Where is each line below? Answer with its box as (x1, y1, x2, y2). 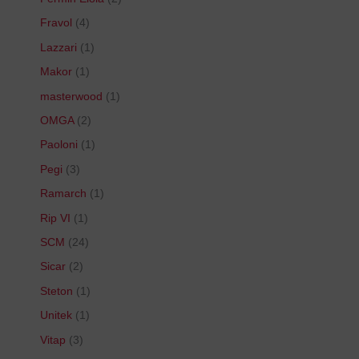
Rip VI (40, 212, 71, 224)
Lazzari (40, 41, 77, 54)
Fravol (40, 17, 72, 30)
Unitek (40, 309, 72, 322)
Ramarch (40, 188, 87, 200)
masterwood (40, 90, 103, 103)
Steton (40, 284, 73, 297)
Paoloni (40, 139, 78, 151)
